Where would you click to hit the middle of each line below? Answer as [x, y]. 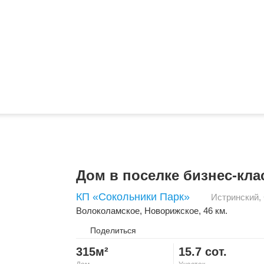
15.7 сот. [202, 252]
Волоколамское [108, 211]
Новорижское [171, 211]
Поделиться [113, 231]
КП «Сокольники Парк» [133, 197]
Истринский [235, 197]
